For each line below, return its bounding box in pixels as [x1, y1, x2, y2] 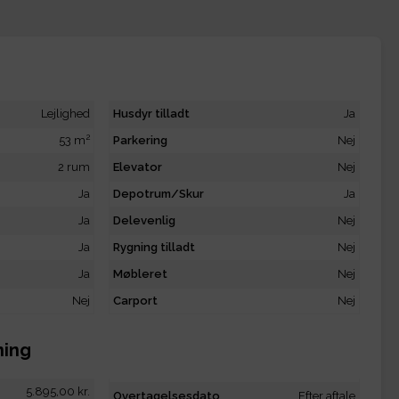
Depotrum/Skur [113, 187, 204, 201]
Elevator [113, 160, 162, 175]
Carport [113, 294, 158, 308]
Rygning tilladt [113, 240, 195, 255]
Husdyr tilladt [113, 107, 190, 121]
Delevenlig [113, 214, 175, 228]
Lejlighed [41, 107, 90, 121]
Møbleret [113, 267, 167, 281]
